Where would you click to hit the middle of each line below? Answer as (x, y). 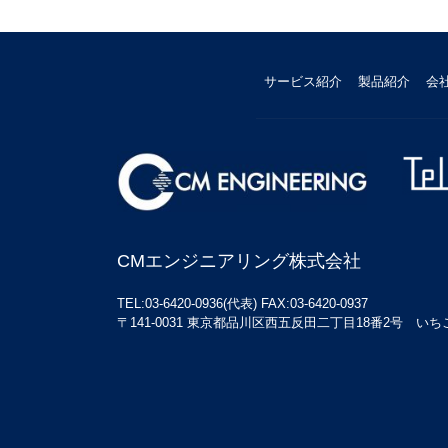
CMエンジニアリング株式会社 (239, 261)
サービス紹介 (302, 82)
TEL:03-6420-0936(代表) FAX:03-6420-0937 (242, 304)
